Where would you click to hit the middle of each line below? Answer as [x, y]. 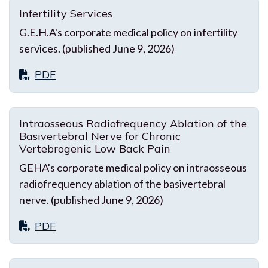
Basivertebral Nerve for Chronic [100, 136]
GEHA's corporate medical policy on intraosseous [133, 167]
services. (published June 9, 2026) [97, 48]
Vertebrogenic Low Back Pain [95, 148]
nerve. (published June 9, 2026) [91, 200]
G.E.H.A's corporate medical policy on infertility [128, 32]
